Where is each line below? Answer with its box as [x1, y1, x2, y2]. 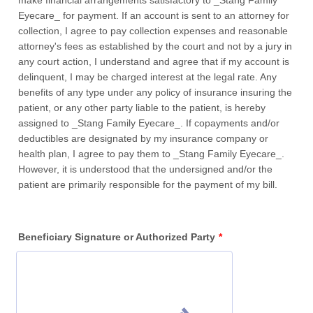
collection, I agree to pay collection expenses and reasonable [18, 25, 289, 36]
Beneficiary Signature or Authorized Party [18, 231, 216, 242]
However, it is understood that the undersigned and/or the [18, 163, 273, 175]
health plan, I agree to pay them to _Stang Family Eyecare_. [18, 148, 285, 159]
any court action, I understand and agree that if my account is [18, 56, 290, 67]
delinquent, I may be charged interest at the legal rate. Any [18, 71, 277, 82]
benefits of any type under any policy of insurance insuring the [18, 87, 293, 98]
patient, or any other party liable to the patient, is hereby [18, 102, 266, 113]
